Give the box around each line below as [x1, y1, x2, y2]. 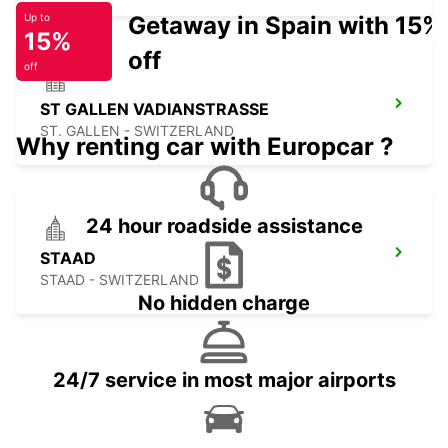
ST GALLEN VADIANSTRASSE [40, 99, 269, 120]
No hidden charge [138, 291, 310, 316]
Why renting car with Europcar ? [16, 132, 394, 162]
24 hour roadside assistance [85, 214, 363, 239]
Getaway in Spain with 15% [128, 11, 443, 41]
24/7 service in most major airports [52, 368, 396, 393]
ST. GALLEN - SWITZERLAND [40, 122, 234, 140]
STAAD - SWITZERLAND [40, 271, 199, 289]
